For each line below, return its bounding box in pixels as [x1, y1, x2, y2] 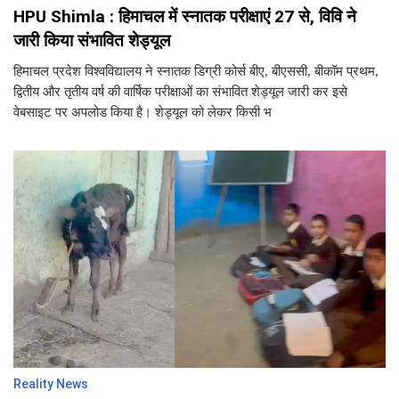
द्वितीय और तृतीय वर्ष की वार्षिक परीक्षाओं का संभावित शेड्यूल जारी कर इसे [13, 85, 347, 100]
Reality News [13, 377, 88, 392]
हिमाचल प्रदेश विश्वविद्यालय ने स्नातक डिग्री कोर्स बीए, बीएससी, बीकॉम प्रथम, [13, 64, 379, 79]
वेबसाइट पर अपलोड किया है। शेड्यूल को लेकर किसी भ [13, 105, 272, 120]
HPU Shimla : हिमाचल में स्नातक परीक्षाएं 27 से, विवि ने [13, 6, 356, 28]
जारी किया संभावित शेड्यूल [13, 30, 170, 52]
